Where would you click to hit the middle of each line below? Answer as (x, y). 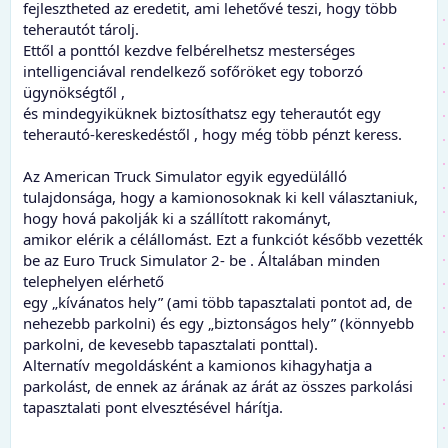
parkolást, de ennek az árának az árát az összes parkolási (218, 385)
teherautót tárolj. (81, 28)
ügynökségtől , (74, 91)
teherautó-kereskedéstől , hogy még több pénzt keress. (212, 133)
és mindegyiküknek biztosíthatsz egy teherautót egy (202, 112)
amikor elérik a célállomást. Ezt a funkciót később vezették (223, 238)
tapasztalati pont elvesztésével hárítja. (153, 406)
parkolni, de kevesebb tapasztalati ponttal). (170, 343)
